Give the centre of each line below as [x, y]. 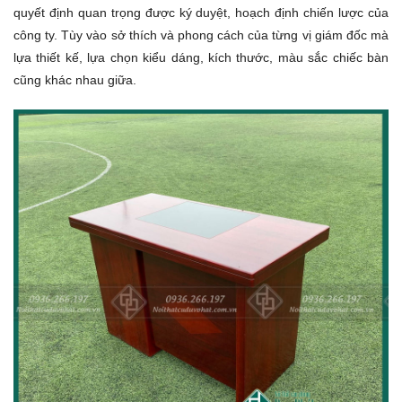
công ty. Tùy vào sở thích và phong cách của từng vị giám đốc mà [201, 35]
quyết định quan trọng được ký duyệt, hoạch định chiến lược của [201, 12]
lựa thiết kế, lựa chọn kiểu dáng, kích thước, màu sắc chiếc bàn [201, 57]
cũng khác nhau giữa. [75, 79]
